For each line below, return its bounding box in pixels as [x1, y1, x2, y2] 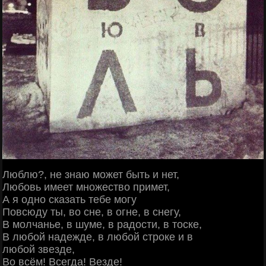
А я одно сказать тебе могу [2, 193, 137, 205]
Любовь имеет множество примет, [2, 180, 170, 193]
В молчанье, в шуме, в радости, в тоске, [2, 218, 202, 230]
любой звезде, [2, 243, 75, 255]
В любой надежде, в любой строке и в [2, 230, 193, 243]
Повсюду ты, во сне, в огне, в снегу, [2, 205, 181, 218]
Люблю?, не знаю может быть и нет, [2, 168, 179, 180]
